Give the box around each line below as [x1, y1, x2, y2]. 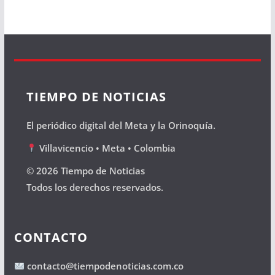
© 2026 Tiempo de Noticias [26, 165, 145, 177]
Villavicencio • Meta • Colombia [36, 142, 176, 154]
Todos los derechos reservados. [26, 181, 163, 193]
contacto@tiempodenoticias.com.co [24, 260, 184, 272]
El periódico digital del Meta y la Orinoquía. [26, 119, 215, 131]
